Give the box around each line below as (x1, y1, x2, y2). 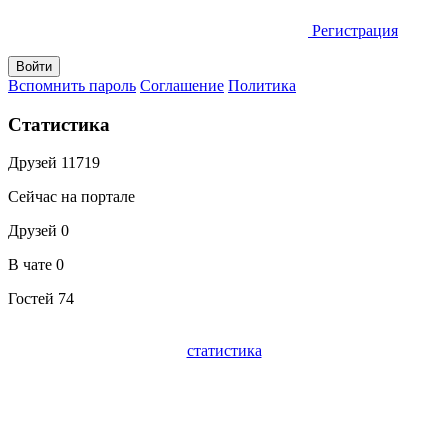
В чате (8, 256, 56, 274)
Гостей (8, 290, 58, 308)
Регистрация (312, 21, 398, 39)
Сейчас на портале (8, 188, 135, 206)
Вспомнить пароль (8, 76, 136, 94)
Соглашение (140, 76, 224, 94)
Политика (228, 76, 296, 94)
